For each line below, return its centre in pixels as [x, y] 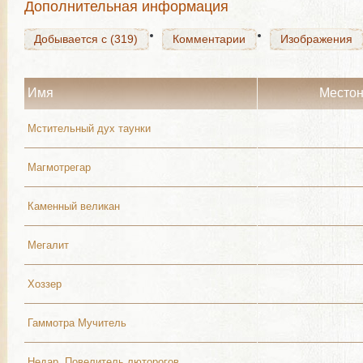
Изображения [316, 39]
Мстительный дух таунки [89, 128]
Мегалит [48, 245]
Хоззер [45, 284]
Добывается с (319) [86, 39]
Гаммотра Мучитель [77, 323]
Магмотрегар [59, 167]
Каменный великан [74, 206]
